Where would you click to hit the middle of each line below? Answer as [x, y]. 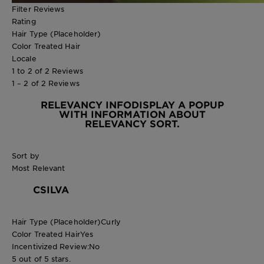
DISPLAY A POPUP [177, 104]
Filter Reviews [38, 9]
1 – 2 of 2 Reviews [46, 83]
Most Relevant [39, 168]
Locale [24, 58]
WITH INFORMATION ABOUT [132, 113]
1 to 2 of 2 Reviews [47, 70]
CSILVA [51, 189]
